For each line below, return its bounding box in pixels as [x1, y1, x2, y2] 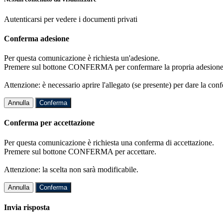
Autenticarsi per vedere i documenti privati [4, 14, 137, 23]
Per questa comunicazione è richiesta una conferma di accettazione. [4, 138, 214, 147]
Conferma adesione [4, 34, 69, 43]
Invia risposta [4, 203, 50, 212]
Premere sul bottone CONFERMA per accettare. [4, 147, 156, 156]
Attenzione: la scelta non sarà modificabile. [4, 165, 138, 174]
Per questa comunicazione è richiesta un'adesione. [4, 54, 160, 63]
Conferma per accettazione [4, 118, 95, 127]
